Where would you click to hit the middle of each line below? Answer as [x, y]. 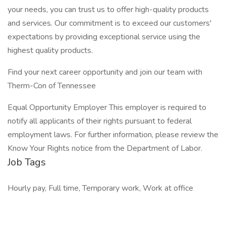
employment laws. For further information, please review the [113, 135]
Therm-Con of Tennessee [52, 86]
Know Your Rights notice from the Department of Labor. [105, 148]
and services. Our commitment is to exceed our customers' [109, 23]
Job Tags [27, 162]
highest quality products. [50, 50]
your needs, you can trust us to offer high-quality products [108, 10]
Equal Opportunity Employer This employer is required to [107, 107]
